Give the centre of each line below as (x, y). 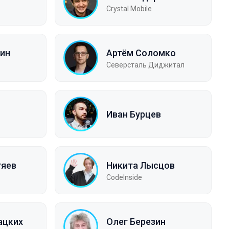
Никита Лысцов (141, 165)
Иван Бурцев (134, 114)
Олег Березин (136, 221)
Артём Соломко (141, 53)
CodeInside (124, 177)
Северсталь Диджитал (145, 65)
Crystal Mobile (129, 8)
